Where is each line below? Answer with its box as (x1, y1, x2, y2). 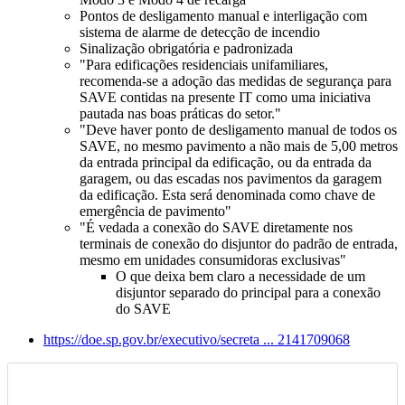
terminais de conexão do (80, 236, 221, 252)
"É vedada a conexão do (80, 220, 222, 236)
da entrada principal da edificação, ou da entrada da (80, 155, 372, 171)
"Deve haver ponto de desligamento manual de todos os (80, 122, 397, 138)
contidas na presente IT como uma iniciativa (117, 89, 371, 106)
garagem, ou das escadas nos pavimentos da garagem (80, 171, 381, 187)
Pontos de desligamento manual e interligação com (80, 8, 367, 24)
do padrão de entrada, (271, 236, 398, 252)
